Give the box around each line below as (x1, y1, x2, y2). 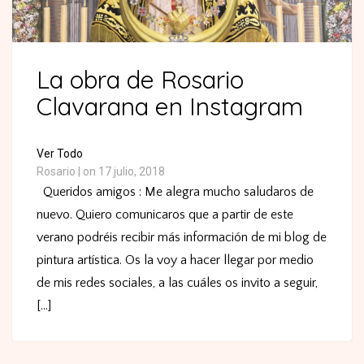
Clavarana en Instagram (37, 90, 303, 122)
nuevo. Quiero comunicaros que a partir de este (37, 206, 293, 222)
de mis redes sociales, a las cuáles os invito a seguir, (37, 275, 318, 290)
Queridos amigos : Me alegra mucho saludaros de (37, 184, 314, 199)
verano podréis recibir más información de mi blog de (37, 229, 327, 245)
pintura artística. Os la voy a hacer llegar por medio (37, 252, 314, 267)
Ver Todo (37, 146, 83, 160)
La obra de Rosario (37, 63, 244, 95)
